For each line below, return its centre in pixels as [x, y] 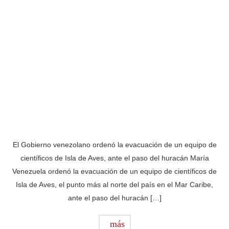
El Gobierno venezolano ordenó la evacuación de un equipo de [114, 145]
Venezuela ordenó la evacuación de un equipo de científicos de [114, 171]
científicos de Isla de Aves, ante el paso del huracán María [114, 158]
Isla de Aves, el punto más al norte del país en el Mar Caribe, [114, 185]
